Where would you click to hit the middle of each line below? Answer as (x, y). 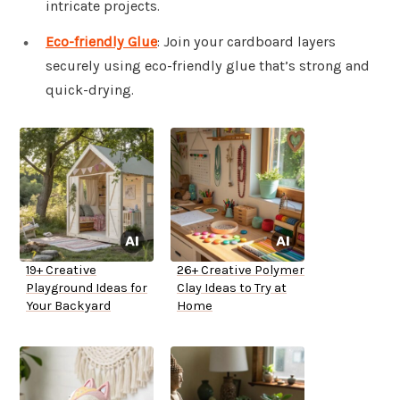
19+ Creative (61, 271)
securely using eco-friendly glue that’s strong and (208, 66)
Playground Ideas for (87, 288)
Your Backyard (68, 306)
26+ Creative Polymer (241, 271)
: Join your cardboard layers (246, 42)
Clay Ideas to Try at (232, 288)
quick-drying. (90, 90)
